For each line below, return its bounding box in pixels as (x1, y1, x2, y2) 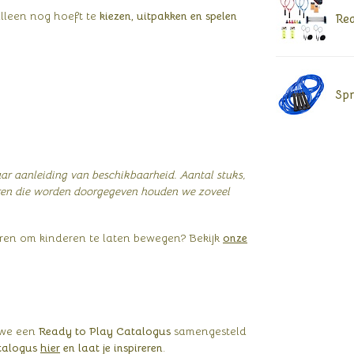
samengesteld (171, 323, 247, 338)
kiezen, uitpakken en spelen (100, 8, 237, 23)
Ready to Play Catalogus (39, 323, 171, 338)
